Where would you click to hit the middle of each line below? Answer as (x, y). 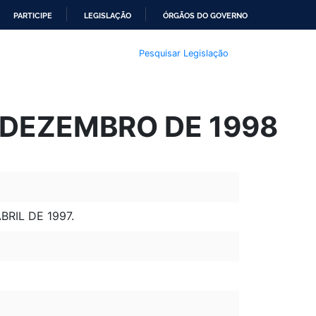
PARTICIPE (33, 16)
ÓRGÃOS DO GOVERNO (205, 16)
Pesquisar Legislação (183, 53)
